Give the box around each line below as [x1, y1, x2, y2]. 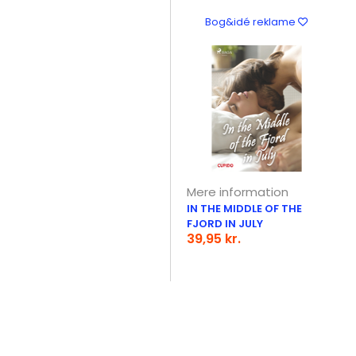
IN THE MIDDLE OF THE [187, 201, 303, 216]
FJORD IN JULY [187, 216, 264, 231]
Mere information [187, 184, 289, 200]
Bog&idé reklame [205, 15, 299, 29]
